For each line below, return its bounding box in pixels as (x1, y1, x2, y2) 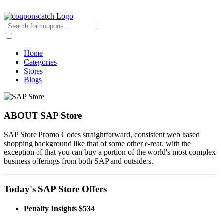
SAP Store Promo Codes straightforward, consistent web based (4, 130, 200, 139)
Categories (24, 58, 57, 66)
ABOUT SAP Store (4, 110, 82, 121)
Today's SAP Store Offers (4, 184, 107, 195)
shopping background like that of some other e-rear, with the (4, 139, 191, 148)
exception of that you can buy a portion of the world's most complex (4, 148, 216, 157)
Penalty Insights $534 (24, 204, 95, 213)
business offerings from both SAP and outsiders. (4, 157, 153, 166)
